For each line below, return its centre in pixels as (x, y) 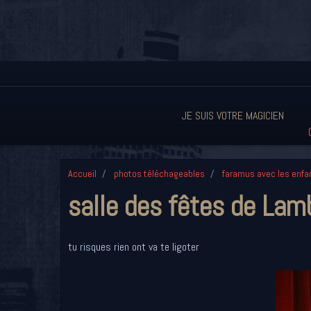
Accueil (82, 174)
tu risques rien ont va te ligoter (134, 247)
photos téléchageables (159, 174)
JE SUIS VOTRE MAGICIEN (233, 116)
